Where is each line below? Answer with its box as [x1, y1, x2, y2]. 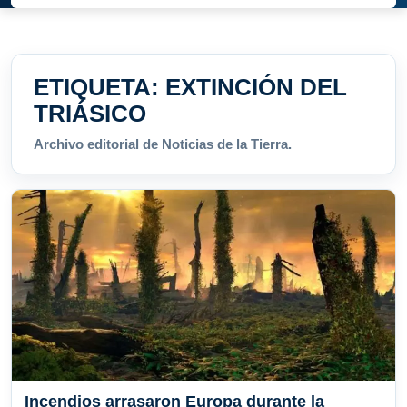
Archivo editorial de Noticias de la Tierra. [34, 136, 292, 153]
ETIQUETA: [34, 74, 165, 102]
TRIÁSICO [34, 100, 146, 128]
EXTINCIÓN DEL [165, 74, 347, 102]
